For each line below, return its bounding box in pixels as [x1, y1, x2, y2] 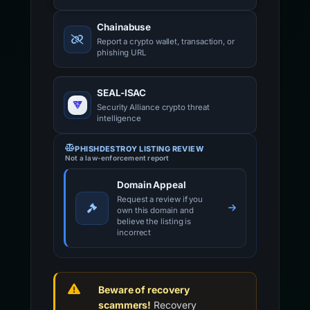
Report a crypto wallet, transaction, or [97, 37, 235, 47]
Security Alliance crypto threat [97, 102, 210, 113]
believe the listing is [117, 217, 192, 227]
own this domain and [117, 206, 194, 216]
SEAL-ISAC [97, 87, 147, 99]
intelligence [97, 113, 142, 124]
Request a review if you [117, 194, 203, 205]
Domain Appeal [117, 179, 186, 191]
